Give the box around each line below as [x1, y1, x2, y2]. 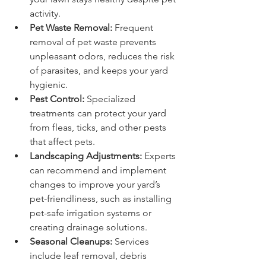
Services [112, 235, 151, 247]
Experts [142, 150, 178, 161]
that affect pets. [30, 135, 95, 147]
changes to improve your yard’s [30, 178, 163, 190]
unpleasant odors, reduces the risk [30, 50, 177, 62]
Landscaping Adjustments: [30, 150, 142, 161]
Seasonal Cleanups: [30, 235, 112, 247]
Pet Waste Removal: [30, 21, 112, 33]
